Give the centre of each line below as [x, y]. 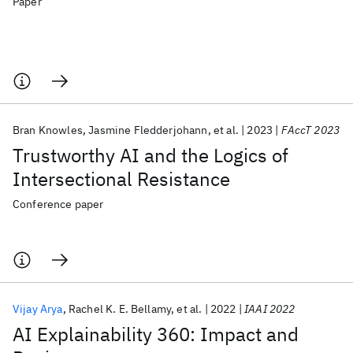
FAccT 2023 [310, 130]
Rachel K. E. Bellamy [120, 309]
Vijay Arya [38, 309]
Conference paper [58, 204]
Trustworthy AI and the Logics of [150, 155]
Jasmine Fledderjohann [148, 130]
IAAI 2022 [270, 309]
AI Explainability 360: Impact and [156, 334]
